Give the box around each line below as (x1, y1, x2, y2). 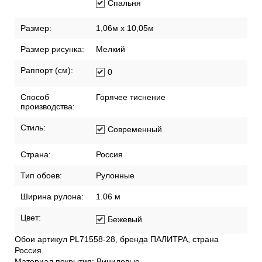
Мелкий (96, 44, 125, 54)
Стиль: (20, 123, 46, 133)
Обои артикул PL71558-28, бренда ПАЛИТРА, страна (15, 235, 219, 244)
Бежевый (108, 215, 142, 225)
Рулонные (96, 171, 135, 181)
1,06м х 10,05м (96, 23, 154, 33)
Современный (108, 125, 162, 135)
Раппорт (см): (20, 65, 73, 75)
